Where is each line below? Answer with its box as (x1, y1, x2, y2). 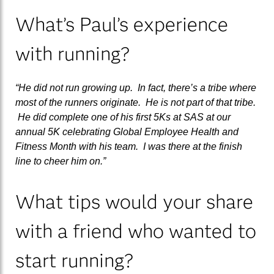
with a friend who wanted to (15, 218, 256, 243)
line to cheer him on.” (15, 155, 106, 166)
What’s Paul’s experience (15, 12, 228, 36)
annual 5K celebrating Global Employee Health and (15, 126, 239, 137)
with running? (15, 41, 130, 65)
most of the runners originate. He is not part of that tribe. (15, 97, 258, 108)
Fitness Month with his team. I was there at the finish (15, 141, 242, 152)
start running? (15, 248, 133, 272)
